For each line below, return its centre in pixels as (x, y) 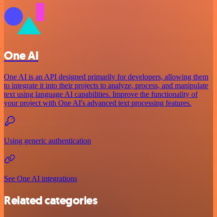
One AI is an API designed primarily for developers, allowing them (106, 77)
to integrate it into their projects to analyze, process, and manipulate (106, 86)
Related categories (51, 201)
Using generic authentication (47, 141)
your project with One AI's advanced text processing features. (98, 103)
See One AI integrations (40, 179)
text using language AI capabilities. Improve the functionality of (101, 94)
